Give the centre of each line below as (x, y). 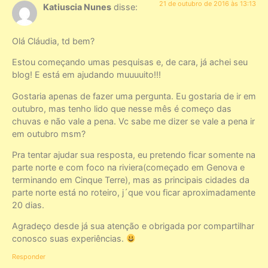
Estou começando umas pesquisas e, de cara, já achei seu (130, 62)
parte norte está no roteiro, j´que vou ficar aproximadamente (134, 192)
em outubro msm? (49, 133)
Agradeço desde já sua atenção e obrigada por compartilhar (133, 226)
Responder (29, 256)
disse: (126, 7)
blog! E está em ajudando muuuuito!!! (86, 75)
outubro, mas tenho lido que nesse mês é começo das (122, 108)
